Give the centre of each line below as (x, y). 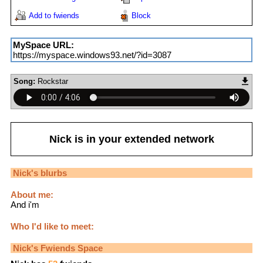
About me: (32, 195)
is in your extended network (143, 139)
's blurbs (49, 173)
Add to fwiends (54, 16)
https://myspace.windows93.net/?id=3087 (92, 55)
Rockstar (53, 82)
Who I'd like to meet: (52, 227)
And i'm (25, 205)
